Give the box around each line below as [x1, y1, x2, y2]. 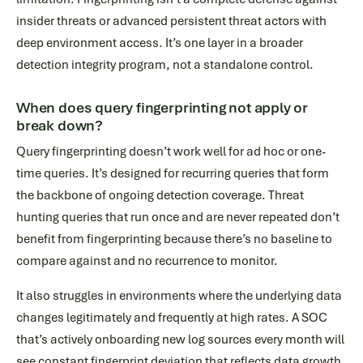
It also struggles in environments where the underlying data [16, 288, 342, 304]
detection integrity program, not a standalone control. [16, 57, 314, 73]
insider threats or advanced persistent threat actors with [16, 13, 327, 29]
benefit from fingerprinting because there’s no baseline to [16, 231, 332, 247]
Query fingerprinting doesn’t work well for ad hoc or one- [16, 143, 326, 160]
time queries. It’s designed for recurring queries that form [16, 165, 329, 181]
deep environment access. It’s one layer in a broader [16, 35, 303, 51]
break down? [16, 117, 103, 135]
